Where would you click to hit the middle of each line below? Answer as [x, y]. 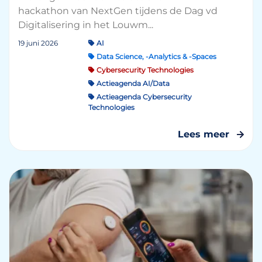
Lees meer [204, 134]
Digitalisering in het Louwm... [86, 25]
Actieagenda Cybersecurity [143, 97]
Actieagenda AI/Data [132, 83]
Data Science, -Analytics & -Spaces [156, 56]
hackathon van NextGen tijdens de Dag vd [118, 11]
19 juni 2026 [38, 43]
